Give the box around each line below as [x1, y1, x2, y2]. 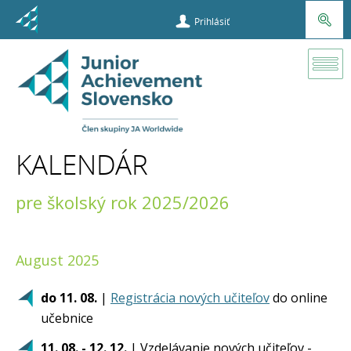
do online [270, 289, 327, 306]
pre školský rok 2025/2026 [16, 190, 230, 214]
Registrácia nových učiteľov [110, 289, 270, 306]
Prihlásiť [194, 15, 230, 27]
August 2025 [16, 251, 99, 270]
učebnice [41, 309, 96, 327]
